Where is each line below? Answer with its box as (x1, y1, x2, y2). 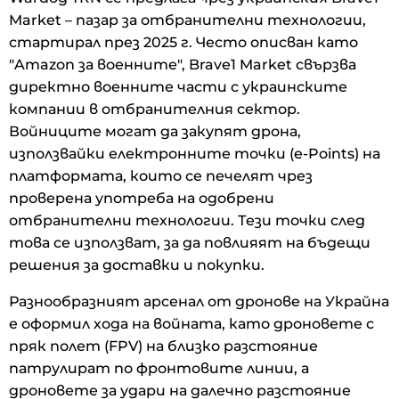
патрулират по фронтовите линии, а (9, 359, 309, 377)
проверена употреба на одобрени (9, 189, 274, 207)
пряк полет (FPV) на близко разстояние (9, 337, 318, 354)
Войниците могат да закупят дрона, (9, 122, 301, 140)
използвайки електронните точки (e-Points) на (9, 144, 380, 162)
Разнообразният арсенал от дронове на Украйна (9, 292, 389, 310)
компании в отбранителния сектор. (9, 100, 300, 118)
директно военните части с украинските (9, 77, 347, 95)
